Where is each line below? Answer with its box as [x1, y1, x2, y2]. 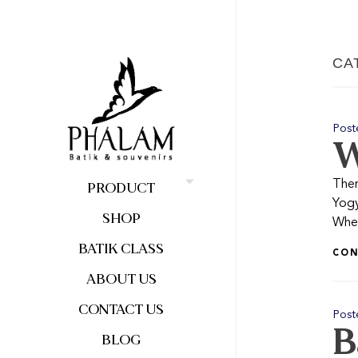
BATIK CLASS [78, 241, 164, 258]
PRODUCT [87, 180, 155, 197]
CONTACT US [78, 301, 164, 319]
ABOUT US [86, 271, 157, 288]
